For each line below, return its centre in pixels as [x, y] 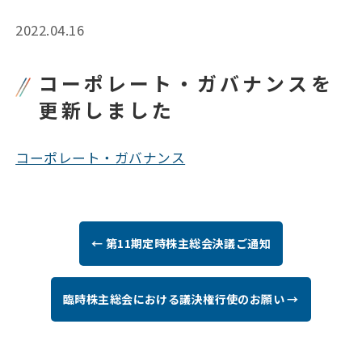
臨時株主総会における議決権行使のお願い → [181, 299]
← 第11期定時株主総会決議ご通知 [181, 244]
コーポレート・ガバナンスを [186, 82]
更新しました [107, 109]
